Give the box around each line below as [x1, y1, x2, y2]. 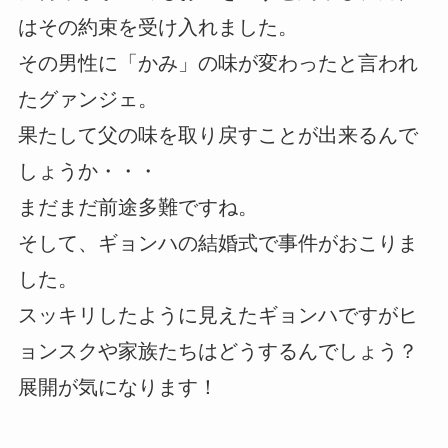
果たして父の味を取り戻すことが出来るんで [17, 123, 418, 146]
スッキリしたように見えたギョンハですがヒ [17, 303, 418, 326]
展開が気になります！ [17, 375, 218, 398]
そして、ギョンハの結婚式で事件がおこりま [17, 231, 418, 254]
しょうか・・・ [17, 159, 158, 182]
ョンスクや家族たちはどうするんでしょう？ [17, 339, 418, 362]
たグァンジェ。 [17, 87, 158, 110]
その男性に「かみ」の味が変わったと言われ [17, 51, 418, 74]
